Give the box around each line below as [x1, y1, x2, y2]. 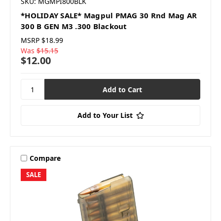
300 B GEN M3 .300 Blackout [21, 21, 127, 31]
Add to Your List [77, 110, 133, 120]
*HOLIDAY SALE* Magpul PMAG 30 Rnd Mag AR [21, 10, 197, 20]
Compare [29, 153, 61, 163]
